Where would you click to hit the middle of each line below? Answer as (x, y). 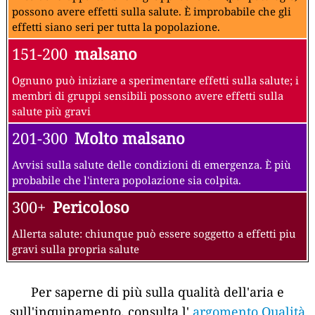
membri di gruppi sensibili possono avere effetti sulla (148, 96)
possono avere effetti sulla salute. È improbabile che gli (152, 12)
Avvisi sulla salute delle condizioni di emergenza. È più (152, 165)
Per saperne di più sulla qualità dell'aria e (157, 292)
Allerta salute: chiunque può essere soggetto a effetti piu (154, 234)
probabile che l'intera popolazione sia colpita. (127, 180)
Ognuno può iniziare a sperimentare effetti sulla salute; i (155, 81)
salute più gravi (51, 111)
